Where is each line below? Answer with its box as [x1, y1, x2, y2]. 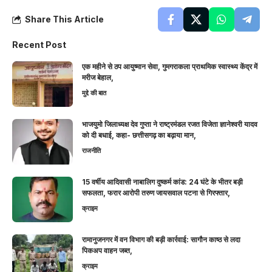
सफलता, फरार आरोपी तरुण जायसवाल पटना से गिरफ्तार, [82, 188, 230, 198]
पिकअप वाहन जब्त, [82, 246, 132, 256]
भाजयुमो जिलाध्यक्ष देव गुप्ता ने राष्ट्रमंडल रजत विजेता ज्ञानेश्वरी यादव [82, 120, 257, 129]
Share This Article [25, 14, 104, 25]
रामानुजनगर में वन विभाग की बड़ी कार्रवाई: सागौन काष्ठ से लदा [82, 235, 240, 245]
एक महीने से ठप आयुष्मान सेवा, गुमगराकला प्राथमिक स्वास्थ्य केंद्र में [82, 62, 257, 72]
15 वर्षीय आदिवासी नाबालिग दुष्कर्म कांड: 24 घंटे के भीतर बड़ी [82, 177, 243, 187]
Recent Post [12, 39, 66, 50]
